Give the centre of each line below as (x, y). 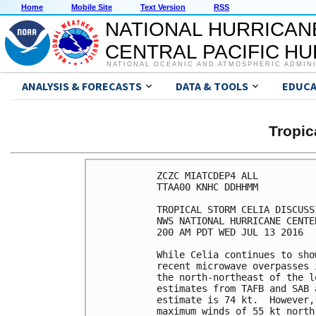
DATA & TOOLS (212, 86)
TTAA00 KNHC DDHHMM (207, 187)
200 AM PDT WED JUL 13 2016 (230, 232)
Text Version (163, 7)
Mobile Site (92, 7)
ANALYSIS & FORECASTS (82, 86)
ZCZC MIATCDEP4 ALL (207, 175)
